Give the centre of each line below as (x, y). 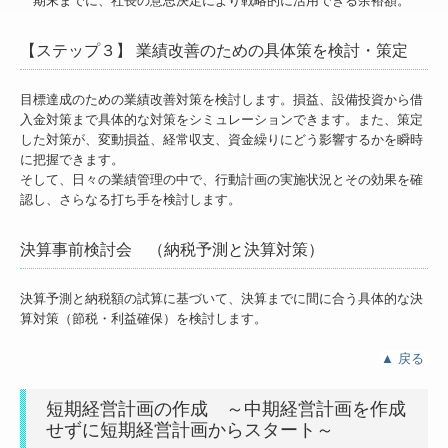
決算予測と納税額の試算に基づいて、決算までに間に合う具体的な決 (221, 298)
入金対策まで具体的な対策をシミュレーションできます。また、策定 (221, 119)
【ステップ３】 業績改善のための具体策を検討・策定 (214, 50)
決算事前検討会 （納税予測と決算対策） (172, 249)
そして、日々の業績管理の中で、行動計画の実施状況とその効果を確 (221, 179)
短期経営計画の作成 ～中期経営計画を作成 (226, 408)
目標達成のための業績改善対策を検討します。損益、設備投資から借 (221, 99)
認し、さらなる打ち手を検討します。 (130, 199)
